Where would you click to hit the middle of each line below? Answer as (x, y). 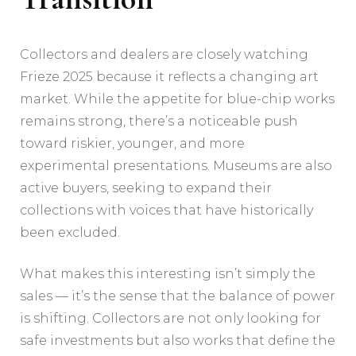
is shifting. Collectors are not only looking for (170, 318)
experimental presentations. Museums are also (176, 165)
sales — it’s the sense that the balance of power (178, 296)
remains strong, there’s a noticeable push (159, 121)
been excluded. (70, 232)
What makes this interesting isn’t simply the (168, 273)
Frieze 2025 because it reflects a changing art (169, 76)
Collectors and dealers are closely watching (164, 54)
